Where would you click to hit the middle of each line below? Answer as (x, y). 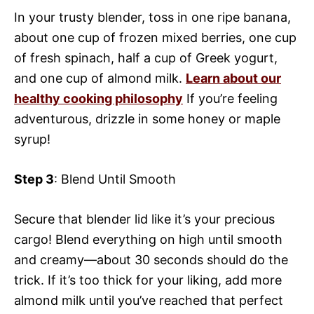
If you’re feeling (230, 99)
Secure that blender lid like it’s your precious (144, 219)
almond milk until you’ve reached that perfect (149, 301)
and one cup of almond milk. (100, 78)
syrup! (32, 139)
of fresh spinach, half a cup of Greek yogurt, (146, 58)
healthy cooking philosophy (98, 99)
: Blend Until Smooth (115, 179)
